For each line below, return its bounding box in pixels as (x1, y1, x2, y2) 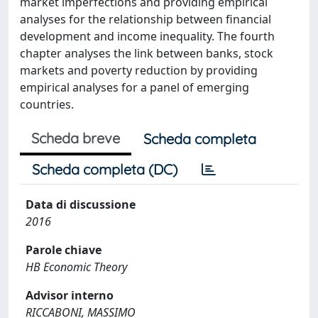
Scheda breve (31, 129, 120, 147)
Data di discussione (26, 197, 136, 212)
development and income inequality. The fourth (20, 28, 275, 44)
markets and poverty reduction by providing (20, 62, 258, 78)
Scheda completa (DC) (32, 160, 177, 178)
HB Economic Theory (26, 259, 127, 275)
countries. (20, 97, 74, 112)
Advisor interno (26, 287, 114, 303)
